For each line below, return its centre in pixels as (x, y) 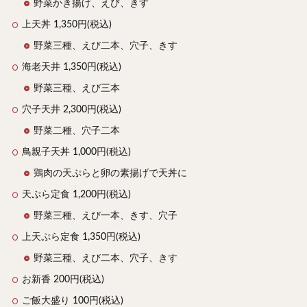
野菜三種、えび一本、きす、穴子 (106, 216)
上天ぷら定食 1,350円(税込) (81, 237)
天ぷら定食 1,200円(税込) (76, 194)
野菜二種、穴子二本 (77, 131)
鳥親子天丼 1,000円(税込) (76, 152)
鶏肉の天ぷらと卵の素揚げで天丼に (110, 173)
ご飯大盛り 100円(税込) (73, 300)
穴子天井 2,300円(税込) (72, 109)
